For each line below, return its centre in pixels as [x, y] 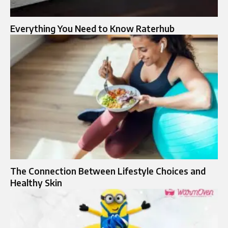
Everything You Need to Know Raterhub [92, 29]
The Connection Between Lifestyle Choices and [108, 171]
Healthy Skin [36, 183]
